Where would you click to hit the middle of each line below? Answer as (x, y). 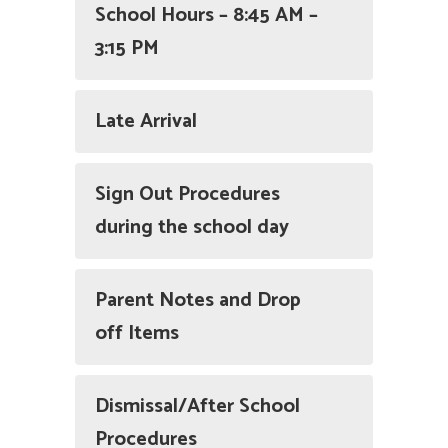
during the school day (192, 227)
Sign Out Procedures (187, 194)
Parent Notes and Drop (198, 300)
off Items (137, 333)
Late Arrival (146, 121)
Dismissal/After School (197, 406)
